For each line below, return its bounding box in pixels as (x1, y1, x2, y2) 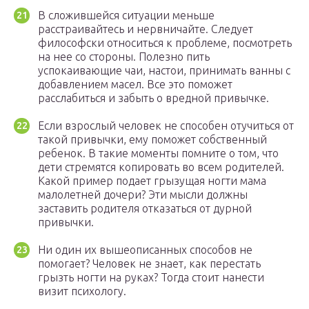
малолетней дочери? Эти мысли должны (38, 188, 248, 201)
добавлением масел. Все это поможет (38, 78, 232, 91)
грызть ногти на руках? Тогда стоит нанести (38, 271, 264, 284)
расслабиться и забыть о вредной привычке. (38, 92, 269, 105)
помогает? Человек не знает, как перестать (38, 257, 261, 270)
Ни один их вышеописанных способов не (38, 243, 252, 257)
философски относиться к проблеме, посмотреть (38, 37, 292, 50)
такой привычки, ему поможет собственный (38, 133, 267, 146)
